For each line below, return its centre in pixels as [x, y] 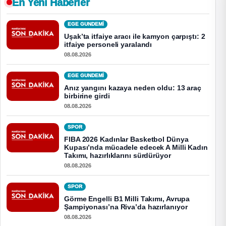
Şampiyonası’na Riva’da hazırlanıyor [126, 207]
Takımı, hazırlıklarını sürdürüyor [118, 155]
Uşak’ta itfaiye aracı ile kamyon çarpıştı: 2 [135, 36]
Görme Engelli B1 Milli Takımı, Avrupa [127, 199]
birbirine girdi [87, 96]
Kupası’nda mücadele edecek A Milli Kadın [136, 147]
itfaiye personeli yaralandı [108, 44]
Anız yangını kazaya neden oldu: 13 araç [133, 88]
